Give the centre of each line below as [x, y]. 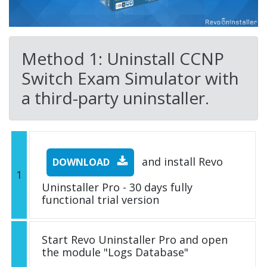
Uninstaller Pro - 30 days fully [117, 187]
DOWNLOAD [82, 162]
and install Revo [181, 162]
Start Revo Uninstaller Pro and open [135, 240]
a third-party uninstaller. [115, 98]
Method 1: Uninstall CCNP [123, 59]
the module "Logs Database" [115, 252]
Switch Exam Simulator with [130, 78]
